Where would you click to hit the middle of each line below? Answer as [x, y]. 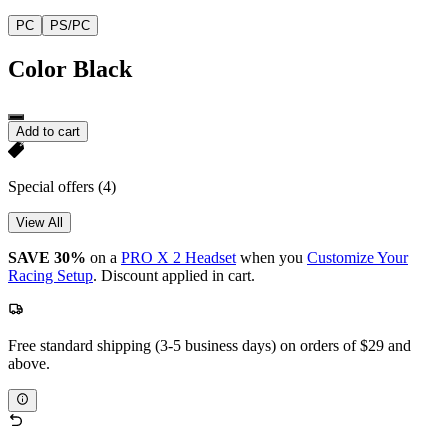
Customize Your [357, 258]
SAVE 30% [47, 258]
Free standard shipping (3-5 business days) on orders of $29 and [209, 346]
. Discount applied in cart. [174, 276]
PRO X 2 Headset [178, 258]
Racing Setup [50, 276]
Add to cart [48, 132]
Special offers [53, 187]
